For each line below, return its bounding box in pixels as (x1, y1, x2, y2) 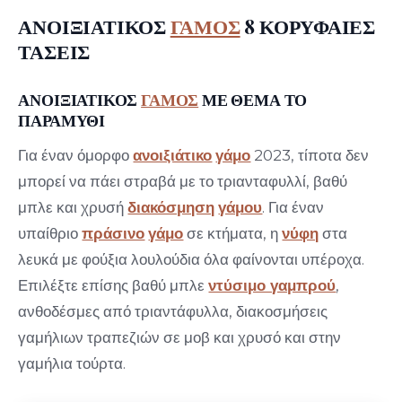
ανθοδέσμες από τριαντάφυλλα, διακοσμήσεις (18, 301, 328, 320)
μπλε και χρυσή (18, 197, 128, 216)
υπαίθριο (18, 223, 83, 242)
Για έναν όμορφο (18, 145, 134, 164)
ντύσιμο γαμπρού (208, 275, 336, 294)
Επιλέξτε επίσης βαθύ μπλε (18, 275, 209, 294)
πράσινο (82, 223, 145, 242)
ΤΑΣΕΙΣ (18, 39, 91, 64)
